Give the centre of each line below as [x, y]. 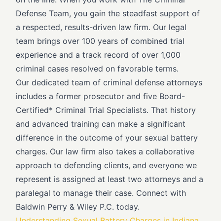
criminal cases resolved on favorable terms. [97, 69]
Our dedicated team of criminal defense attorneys [109, 82]
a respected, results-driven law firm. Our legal [101, 27]
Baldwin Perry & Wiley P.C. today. [78, 207]
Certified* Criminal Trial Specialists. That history [106, 110]
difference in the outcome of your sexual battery [107, 138]
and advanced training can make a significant [101, 124]
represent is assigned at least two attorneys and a [110, 179]
